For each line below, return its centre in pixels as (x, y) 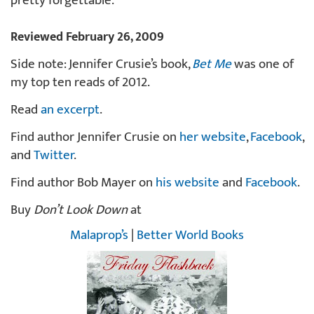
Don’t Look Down (81, 210)
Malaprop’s (99, 235)
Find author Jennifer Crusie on (95, 137)
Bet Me (212, 64)
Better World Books (190, 235)
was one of (262, 64)
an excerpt (70, 109)
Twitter (54, 155)
